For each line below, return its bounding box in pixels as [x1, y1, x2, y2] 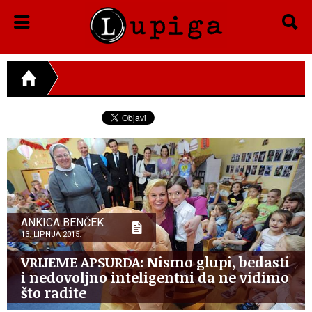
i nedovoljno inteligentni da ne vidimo [21, 267, 289, 287]
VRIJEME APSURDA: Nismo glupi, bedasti [21, 251, 290, 272]
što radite [21, 282, 86, 302]
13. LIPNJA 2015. [21, 229, 81, 239]
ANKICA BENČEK [21, 215, 104, 229]
